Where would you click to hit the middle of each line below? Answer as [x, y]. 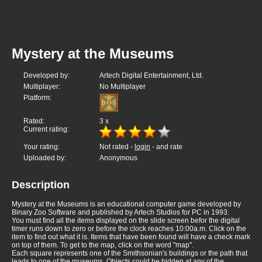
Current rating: [46, 130]
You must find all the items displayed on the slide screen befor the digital [126, 221]
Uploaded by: [45, 158]
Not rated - [117, 147]
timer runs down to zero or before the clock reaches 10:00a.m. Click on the [129, 229]
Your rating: [42, 147]
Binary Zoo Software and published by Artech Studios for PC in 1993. [120, 213]
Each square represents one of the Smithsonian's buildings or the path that [130, 254]
